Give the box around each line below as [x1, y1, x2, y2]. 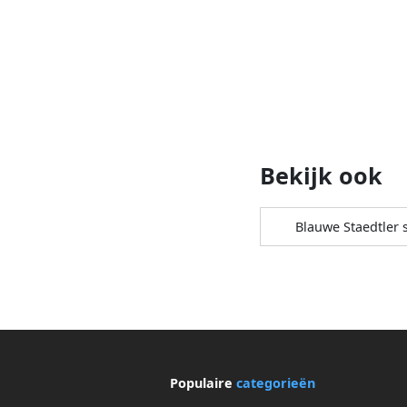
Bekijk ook [260, 159, 382, 191]
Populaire [169, 373, 236, 392]
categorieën [235, 373, 315, 392]
